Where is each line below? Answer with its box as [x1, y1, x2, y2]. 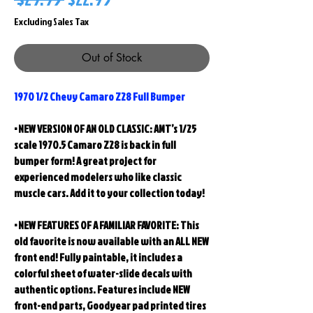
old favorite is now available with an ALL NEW [14, 234, 209, 249]
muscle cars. [14, 186, 68, 201]
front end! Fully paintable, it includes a [14, 250, 182, 265]
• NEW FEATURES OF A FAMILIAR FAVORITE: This [14, 218, 199, 233]
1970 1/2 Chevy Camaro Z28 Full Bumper [14, 89, 185, 105]
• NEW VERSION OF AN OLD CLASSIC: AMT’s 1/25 [14, 122, 196, 137]
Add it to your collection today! [68, 186, 205, 201]
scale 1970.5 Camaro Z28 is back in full [14, 138, 176, 153]
